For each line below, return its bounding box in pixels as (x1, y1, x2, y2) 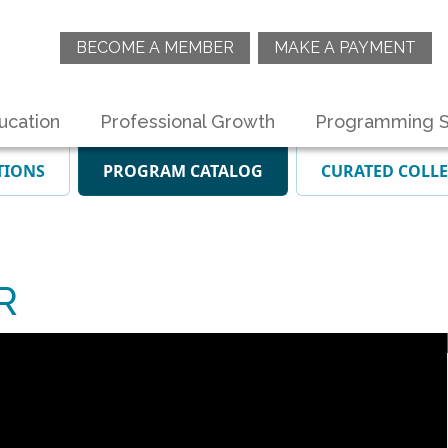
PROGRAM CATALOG (103, 160, 263, 183)
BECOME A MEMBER (76, 37, 234, 57)
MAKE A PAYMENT (274, 37, 416, 57)
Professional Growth (100, 110, 275, 132)
